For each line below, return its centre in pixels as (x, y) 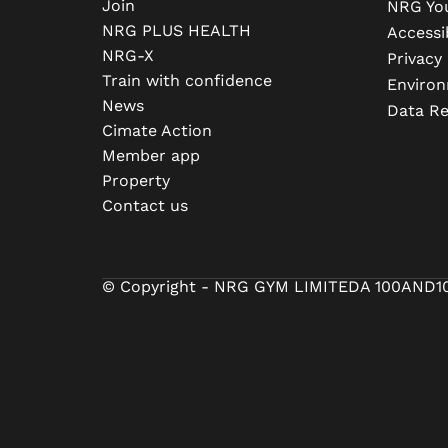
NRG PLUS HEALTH (176, 30)
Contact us (145, 205)
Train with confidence (187, 80)
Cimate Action (157, 130)
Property (136, 180)
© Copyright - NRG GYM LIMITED (231, 286)
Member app (151, 155)
